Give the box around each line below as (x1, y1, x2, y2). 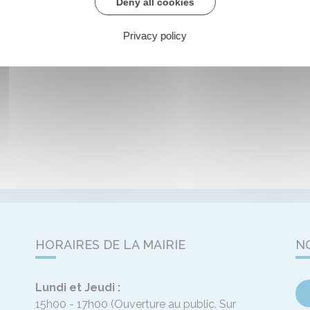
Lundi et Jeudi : (35, 281, 120, 295)
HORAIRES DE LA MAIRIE (35, 237, 185, 253)
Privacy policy (122, 30, 187, 42)
